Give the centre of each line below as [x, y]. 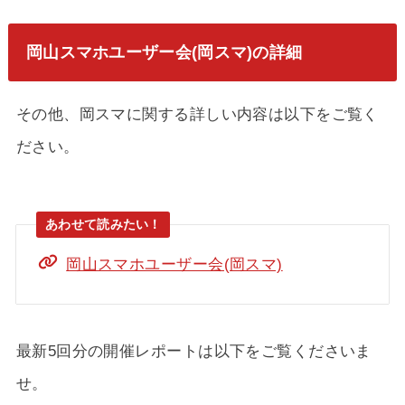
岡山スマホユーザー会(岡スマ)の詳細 [164, 52]
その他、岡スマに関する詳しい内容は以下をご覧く [197, 113]
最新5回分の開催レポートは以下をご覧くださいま [193, 351]
